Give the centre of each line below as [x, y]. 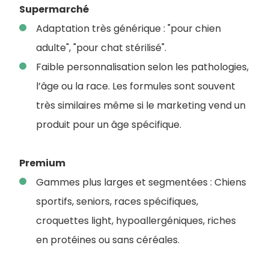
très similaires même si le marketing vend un [141, 106]
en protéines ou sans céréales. [108, 240]
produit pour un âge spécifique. [109, 125]
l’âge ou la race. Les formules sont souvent [136, 86]
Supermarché [54, 10]
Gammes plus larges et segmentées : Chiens [141, 183]
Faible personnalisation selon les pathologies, [142, 67]
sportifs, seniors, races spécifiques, [117, 202]
